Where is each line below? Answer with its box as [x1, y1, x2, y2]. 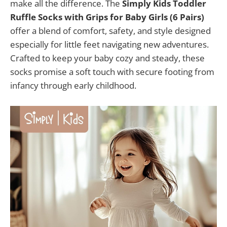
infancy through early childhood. [10, 79, 136, 91]
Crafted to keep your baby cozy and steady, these [10, 52, 205, 64]
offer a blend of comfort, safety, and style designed [10, 24, 211, 36]
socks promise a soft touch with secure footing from [10, 65, 214, 78]
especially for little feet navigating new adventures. [10, 38, 209, 50]
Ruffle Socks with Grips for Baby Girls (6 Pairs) [10, 11, 204, 23]
